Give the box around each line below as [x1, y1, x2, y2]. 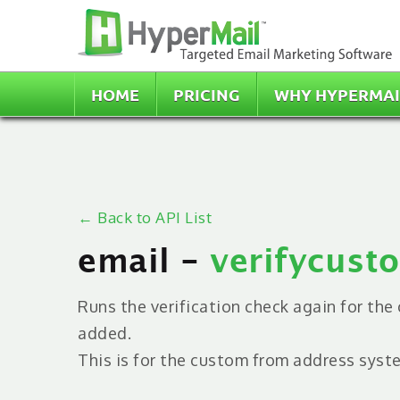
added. [78, 323, 131, 343]
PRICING [173, 86, 240, 104]
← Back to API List [78, 208, 212, 227]
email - [78, 240, 210, 286]
